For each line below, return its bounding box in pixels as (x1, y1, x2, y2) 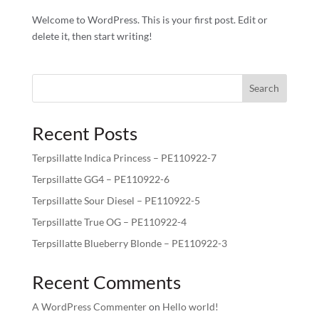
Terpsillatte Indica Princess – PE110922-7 (31, 151, 216, 164)
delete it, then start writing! (31, 29, 152, 42)
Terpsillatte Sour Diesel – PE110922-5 (31, 194, 200, 206)
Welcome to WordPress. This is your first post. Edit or (31, 13, 268, 26)
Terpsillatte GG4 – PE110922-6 (31, 172, 169, 185)
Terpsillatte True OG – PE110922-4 (31, 215, 187, 228)
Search (249, 82, 280, 95)
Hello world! (162, 300, 219, 313)
